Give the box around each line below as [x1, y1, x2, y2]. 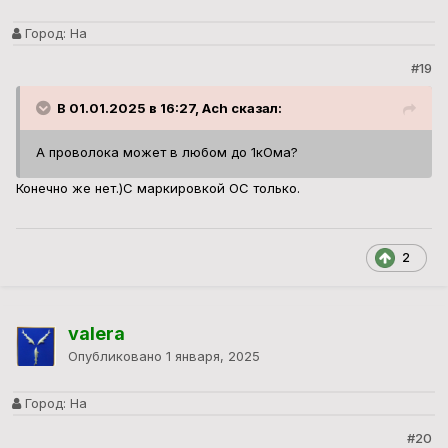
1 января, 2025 [166, 348, 260, 365]
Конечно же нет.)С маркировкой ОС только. [16, 180, 300, 197]
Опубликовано [68, 348, 166, 365]
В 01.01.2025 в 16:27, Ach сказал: [57, 100, 282, 117]
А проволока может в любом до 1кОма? [36, 144, 298, 161]
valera [68, 323, 125, 345]
